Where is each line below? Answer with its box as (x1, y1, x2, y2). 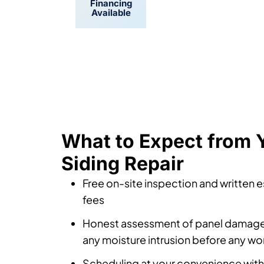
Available (91, 30, 131, 42)
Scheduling (197, 30, 246, 42)
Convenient (197, 21, 246, 32)
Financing (90, 21, 132, 32)
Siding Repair (61, 198, 184, 222)
